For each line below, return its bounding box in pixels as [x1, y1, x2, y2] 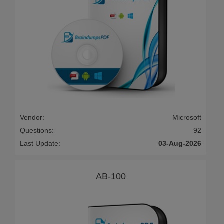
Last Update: [20, 139, 60, 148]
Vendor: [20, 113, 44, 122]
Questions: [20, 126, 54, 135]
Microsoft [172, 113, 201, 122]
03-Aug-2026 [158, 139, 201, 148]
